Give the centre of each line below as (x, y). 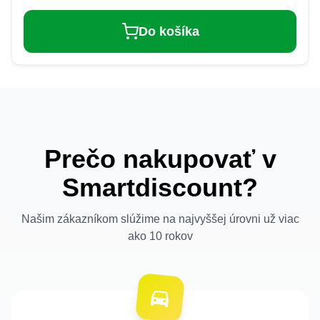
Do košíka (169, 31)
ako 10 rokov (160, 236)
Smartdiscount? (160, 187)
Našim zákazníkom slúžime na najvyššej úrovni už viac (160, 219)
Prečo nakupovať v (160, 159)
